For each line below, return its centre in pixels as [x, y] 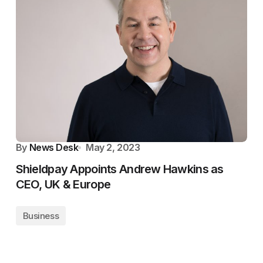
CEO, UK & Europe [63, 184]
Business [41, 216]
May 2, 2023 [113, 147]
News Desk [54, 147]
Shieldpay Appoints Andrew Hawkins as [119, 169]
